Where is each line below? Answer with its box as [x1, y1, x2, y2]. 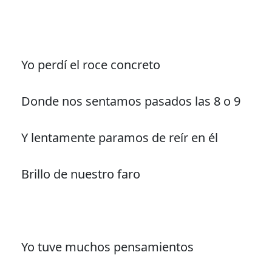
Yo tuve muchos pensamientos [21, 239, 194, 256]
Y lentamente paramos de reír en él [21, 129, 218, 146]
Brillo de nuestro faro [21, 166, 140, 183]
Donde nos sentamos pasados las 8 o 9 [21, 93, 240, 110]
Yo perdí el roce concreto [21, 56, 160, 73]
